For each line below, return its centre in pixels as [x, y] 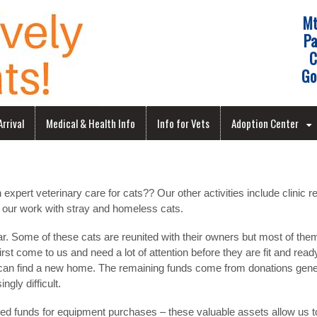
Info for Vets [183, 123]
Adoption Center [265, 123]
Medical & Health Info [91, 123]
